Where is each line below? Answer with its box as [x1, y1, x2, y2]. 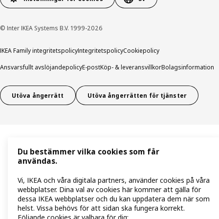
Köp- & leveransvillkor [100, 63, 161, 72]
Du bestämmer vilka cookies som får [18, 147, 159, 157]
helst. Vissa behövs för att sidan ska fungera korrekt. [18, 203, 185, 213]
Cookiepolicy [123, 46, 159, 55]
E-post [82, 63, 100, 72]
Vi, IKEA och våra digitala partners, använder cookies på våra [18, 175, 210, 185]
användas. [18, 156, 57, 167]
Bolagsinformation [161, 63, 214, 72]
